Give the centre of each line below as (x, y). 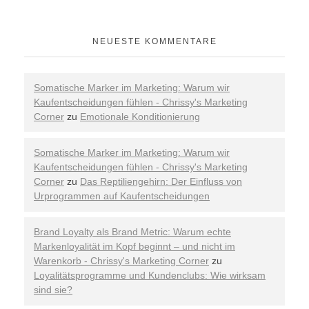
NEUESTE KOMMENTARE (154, 42)
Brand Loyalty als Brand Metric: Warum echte (132, 232)
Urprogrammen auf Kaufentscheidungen (122, 196)
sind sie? (53, 290)
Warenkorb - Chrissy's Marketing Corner (121, 261)
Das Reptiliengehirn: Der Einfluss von (161, 182)
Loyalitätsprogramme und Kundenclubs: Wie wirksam (150, 276)
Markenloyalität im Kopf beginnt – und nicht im (134, 247)
